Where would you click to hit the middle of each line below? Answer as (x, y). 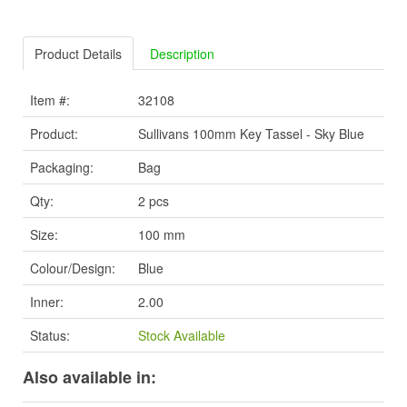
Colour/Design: (73, 268)
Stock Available (182, 336)
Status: (50, 336)
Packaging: (62, 168)
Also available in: (89, 377)
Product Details (78, 54)
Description (182, 54)
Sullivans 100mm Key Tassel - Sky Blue (251, 134)
